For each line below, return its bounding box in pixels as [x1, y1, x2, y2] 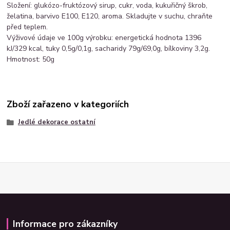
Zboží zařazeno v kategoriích [7, 98, 129, 110]
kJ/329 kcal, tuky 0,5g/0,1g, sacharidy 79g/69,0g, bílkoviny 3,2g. [7, 44, 210, 54]
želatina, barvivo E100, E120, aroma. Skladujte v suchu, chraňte [7, 11, 213, 22]
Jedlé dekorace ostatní [17, 117, 95, 127]
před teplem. [7, 22, 48, 32]
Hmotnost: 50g [7, 54, 55, 65]
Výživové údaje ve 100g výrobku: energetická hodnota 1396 [7, 33, 202, 43]
